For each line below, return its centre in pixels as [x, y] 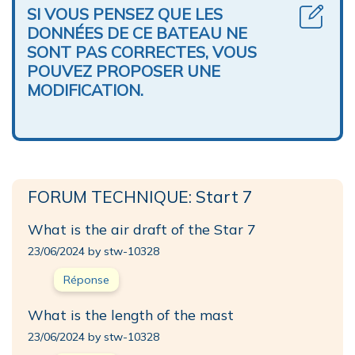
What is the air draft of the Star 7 [142, 229]
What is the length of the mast [131, 314]
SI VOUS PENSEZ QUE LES [125, 13]
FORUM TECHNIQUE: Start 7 [140, 196]
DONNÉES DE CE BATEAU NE [137, 32]
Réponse [86, 279]
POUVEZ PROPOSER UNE [124, 71]
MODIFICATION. [85, 90]
